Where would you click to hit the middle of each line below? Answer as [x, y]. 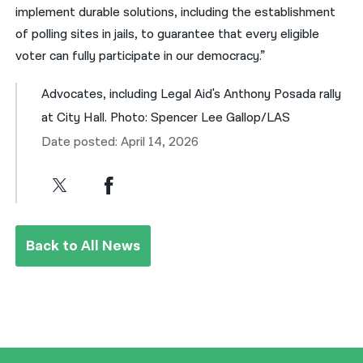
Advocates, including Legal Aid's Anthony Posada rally [192, 95]
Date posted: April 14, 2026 [120, 143]
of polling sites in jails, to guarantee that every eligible [168, 34]
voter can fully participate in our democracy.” [141, 56]
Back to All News [83, 246]
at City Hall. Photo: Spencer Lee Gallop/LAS [166, 118]
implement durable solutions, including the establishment [176, 12]
